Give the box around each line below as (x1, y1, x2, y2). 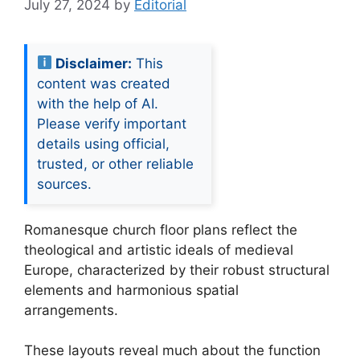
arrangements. (24, 301, 118, 318)
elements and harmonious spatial (24, 281, 239, 298)
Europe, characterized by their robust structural (24, 261, 329, 278)
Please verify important (37, 115, 186, 132)
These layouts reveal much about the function (24, 342, 321, 358)
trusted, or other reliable (37, 155, 194, 172)
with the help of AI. (37, 95, 158, 112)
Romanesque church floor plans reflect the (24, 221, 297, 238)
